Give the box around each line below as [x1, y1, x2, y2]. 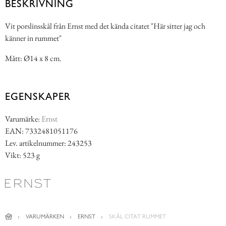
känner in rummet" [5, 33, 62, 44]
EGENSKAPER [5, 90, 71, 103]
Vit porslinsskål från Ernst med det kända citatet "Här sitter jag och [5, 21, 205, 32]
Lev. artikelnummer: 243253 [5, 138, 92, 149]
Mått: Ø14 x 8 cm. [5, 53, 62, 64]
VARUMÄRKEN [25, 213, 64, 220]
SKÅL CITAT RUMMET [108, 213, 166, 220]
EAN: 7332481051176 [5, 126, 78, 137]
